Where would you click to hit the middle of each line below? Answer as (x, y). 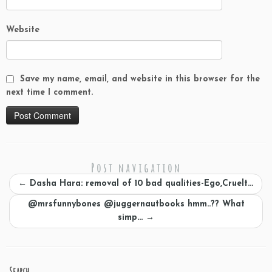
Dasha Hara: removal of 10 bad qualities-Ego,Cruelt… (140, 183)
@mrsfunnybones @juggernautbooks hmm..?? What (136, 204)
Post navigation (136, 168)
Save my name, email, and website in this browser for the (140, 79)
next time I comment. (49, 92)
